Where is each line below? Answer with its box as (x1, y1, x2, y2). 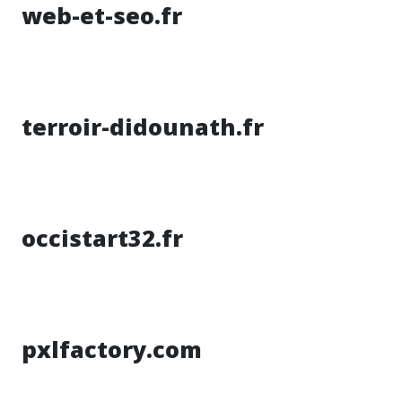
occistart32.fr (22, 223, 183, 253)
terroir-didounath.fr (22, 111, 264, 142)
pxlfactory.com (22, 334, 202, 364)
